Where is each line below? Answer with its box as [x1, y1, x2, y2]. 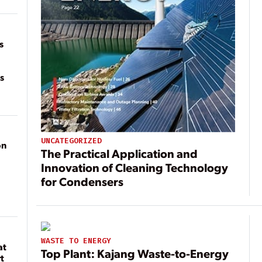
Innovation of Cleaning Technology [41, 159, 229, 175]
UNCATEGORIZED [41, 135, 102, 146]
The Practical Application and [41, 145, 198, 161]
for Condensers [41, 173, 124, 189]
